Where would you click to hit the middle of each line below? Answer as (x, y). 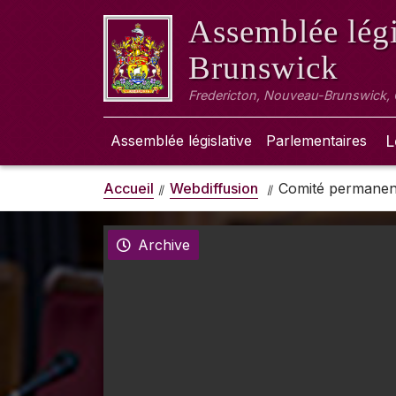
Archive (164, 244)
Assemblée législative (181, 141)
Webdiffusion (214, 188)
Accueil (129, 188)
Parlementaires (316, 141)
